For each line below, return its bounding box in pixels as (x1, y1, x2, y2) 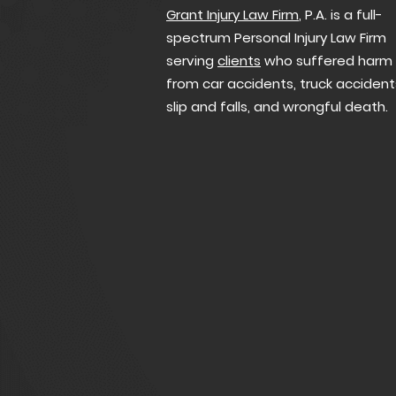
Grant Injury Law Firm (166, 5, 299, 24)
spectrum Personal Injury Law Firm (166, 28, 386, 47)
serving (166, 51, 217, 70)
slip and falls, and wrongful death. (166, 97, 388, 116)
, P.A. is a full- (299, 5, 383, 24)
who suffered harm (261, 51, 392, 70)
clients (217, 51, 261, 70)
